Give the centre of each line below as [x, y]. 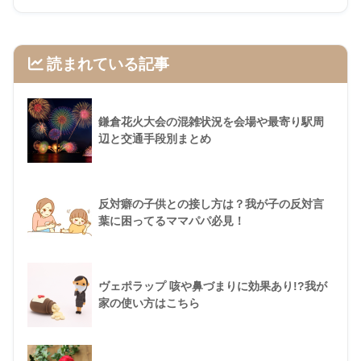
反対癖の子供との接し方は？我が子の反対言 [211, 204]
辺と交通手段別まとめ [155, 139]
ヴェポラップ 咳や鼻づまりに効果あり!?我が [213, 286]
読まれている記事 [108, 64]
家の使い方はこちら [149, 303]
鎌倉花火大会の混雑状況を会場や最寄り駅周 [211, 122]
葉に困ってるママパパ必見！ [172, 221]
